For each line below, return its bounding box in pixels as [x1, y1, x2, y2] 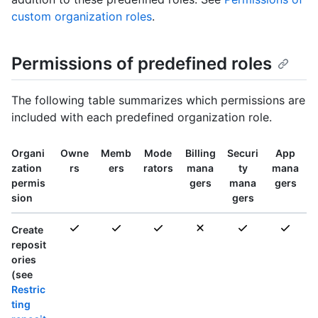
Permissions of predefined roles [11, 53, 272, 75]
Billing [185, 147, 216, 160]
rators [143, 162, 173, 175]
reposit [11, 238, 46, 251]
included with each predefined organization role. [11, 110, 272, 125]
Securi [227, 147, 258, 160]
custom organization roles [11, 9, 152, 24]
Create [11, 224, 43, 236]
